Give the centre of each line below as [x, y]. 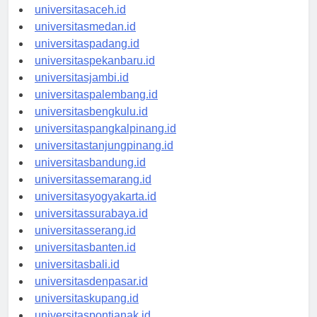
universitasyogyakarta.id [96, 209]
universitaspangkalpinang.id [105, 141]
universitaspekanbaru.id [95, 73]
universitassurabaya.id [91, 226]
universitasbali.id [77, 277]
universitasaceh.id [80, 22]
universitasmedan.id [85, 39]
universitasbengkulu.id [91, 124]
